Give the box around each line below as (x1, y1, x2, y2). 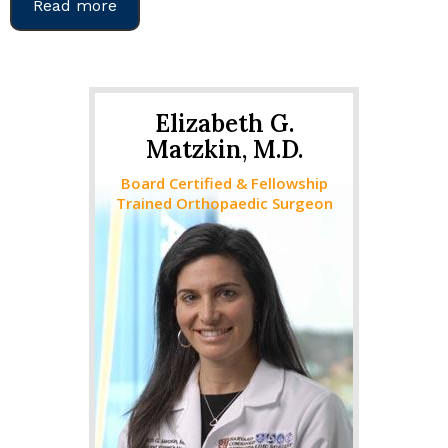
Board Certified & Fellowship (120, 173, 328, 193)
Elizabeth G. (154, 108, 294, 139)
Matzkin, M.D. (145, 134, 303, 165)
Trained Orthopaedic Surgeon (115, 193, 333, 213)
